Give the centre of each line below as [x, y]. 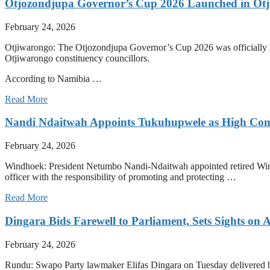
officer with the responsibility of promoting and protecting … [121, 177]
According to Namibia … [53, 78]
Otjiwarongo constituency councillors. [77, 58]
